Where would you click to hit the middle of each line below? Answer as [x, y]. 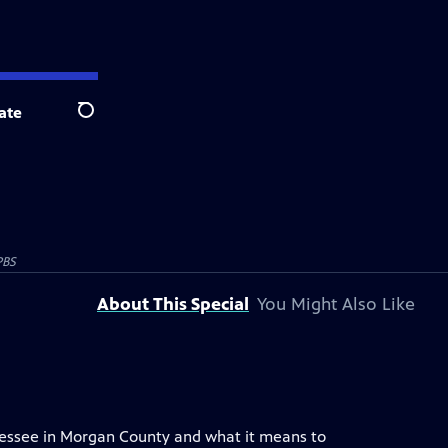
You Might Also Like [336, 304]
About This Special [173, 304]
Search [101, 121]
